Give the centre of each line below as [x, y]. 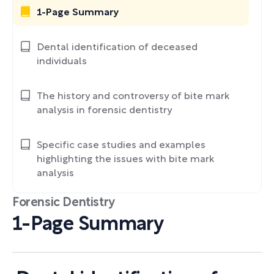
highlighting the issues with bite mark [125, 160]
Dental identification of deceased [117, 48]
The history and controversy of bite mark [133, 97]
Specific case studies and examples [121, 146]
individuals [62, 62]
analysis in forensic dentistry [104, 111]
